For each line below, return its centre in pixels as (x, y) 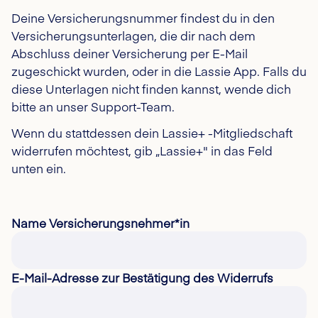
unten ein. (39, 168)
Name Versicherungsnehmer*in (100, 223)
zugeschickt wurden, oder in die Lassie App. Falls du (159, 71)
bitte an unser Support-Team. (93, 106)
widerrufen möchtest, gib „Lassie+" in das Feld (142, 150)
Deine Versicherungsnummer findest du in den (143, 18)
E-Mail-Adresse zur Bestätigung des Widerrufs (142, 278)
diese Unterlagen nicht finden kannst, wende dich (151, 89)
